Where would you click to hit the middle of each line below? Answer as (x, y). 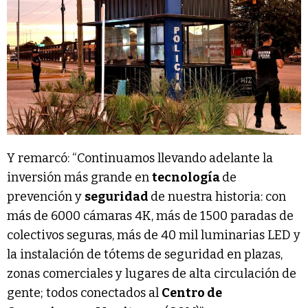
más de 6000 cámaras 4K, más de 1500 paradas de (150, 216)
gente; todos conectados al (84, 293)
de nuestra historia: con (218, 197)
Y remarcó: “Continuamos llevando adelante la (140, 158)
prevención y (46, 197)
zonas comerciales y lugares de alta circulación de (152, 274)
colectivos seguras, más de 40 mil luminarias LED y (154, 235)
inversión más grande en (79, 178)
